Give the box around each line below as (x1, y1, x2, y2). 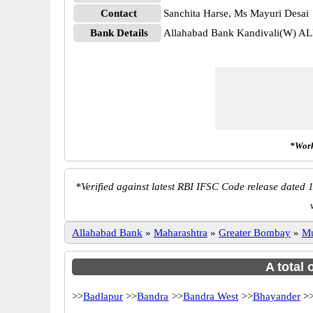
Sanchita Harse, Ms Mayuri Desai (163, 8, 309, 19)
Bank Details (89, 27, 148, 38)
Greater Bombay (219, 227, 291, 238)
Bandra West (182, 291, 239, 302)
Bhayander (252, 291, 300, 302)
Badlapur (83, 291, 123, 302)
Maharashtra (154, 227, 208, 238)
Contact (101, 8, 137, 19)
